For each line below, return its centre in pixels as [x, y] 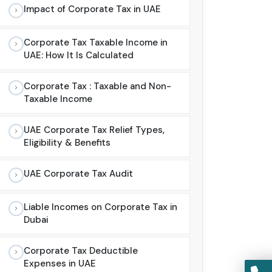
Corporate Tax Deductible [81, 251]
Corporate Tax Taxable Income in [96, 43]
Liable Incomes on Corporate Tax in [100, 207]
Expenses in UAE [60, 264]
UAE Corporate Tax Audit [78, 174]
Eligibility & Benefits [67, 143]
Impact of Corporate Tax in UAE [92, 9]
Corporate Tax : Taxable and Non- [97, 87]
